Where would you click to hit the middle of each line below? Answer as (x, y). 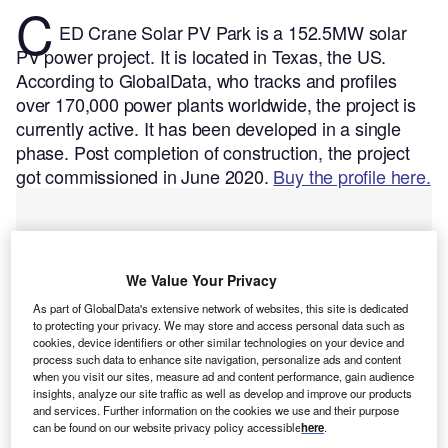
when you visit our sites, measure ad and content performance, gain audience (224, 375)
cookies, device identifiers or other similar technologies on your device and (219, 341)
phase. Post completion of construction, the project (213, 152)
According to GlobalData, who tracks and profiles (206, 80)
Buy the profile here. (352, 176)
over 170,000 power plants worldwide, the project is (216, 104)
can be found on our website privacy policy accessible (167, 426)
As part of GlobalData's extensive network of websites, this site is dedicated (221, 307)
